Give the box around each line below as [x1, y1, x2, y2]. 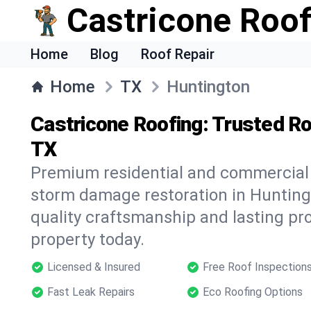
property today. [31, 230, 144, 249]
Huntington [167, 77, 250, 96]
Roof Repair [141, 46, 215, 62]
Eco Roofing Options [203, 285, 303, 299]
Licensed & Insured [47, 260, 140, 274]
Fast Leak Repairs [47, 285, 135, 299]
